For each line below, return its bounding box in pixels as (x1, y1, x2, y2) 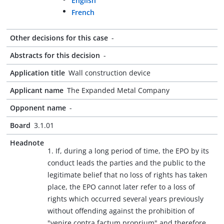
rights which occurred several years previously (47, 194, 203, 203)
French (71, 7, 94, 17)
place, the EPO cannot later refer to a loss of (47, 182, 195, 191)
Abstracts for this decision (10, 50, 100, 60)
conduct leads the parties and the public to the (47, 158, 205, 167)
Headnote (10, 138, 44, 147)
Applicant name (10, 85, 63, 95)
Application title (10, 68, 65, 77)
